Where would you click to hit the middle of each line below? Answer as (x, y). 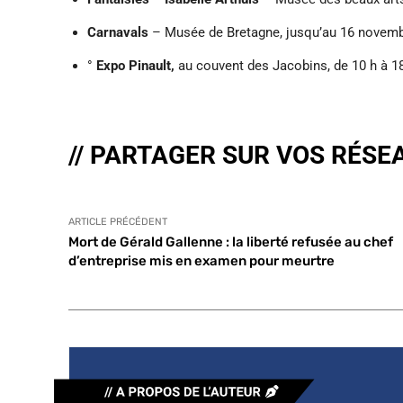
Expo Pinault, (135, 65)
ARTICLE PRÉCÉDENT (118, 221)
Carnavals (118, 32)
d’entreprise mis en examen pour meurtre (201, 260)
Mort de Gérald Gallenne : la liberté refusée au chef (231, 242)
